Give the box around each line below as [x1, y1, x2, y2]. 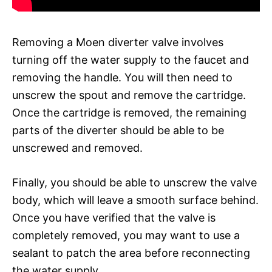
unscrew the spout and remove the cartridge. [12, 88, 246, 101]
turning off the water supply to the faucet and [12, 53, 249, 66]
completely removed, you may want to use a [12, 228, 240, 242]
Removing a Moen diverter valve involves [12, 35, 223, 49]
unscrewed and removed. [12, 141, 143, 154]
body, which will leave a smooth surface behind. [12, 193, 259, 206]
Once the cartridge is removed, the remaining [12, 106, 246, 119]
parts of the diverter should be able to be [12, 123, 224, 137]
